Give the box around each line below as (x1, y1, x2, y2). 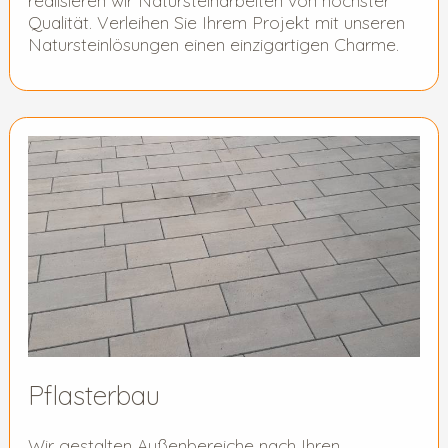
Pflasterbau (27, 378, 160, 412)
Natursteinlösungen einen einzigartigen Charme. (27, 32, 399, 55)
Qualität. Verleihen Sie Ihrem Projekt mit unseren (27, 10, 405, 33)
